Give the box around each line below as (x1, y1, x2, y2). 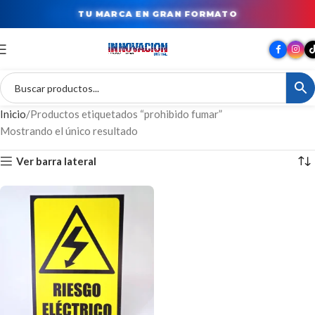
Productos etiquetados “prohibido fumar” (30, 108, 222, 120)
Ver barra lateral (16, 154, 97, 167)
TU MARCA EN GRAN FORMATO (77, 8, 238, 19)
